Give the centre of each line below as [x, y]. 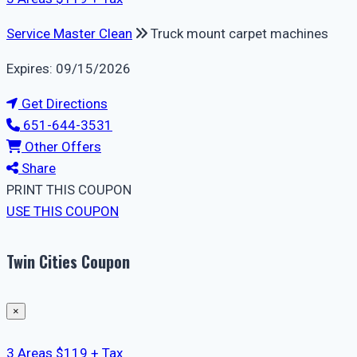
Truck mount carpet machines [239, 34]
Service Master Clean [69, 34]
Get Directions [63, 104]
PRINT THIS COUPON [69, 190]
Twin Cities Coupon [68, 261]
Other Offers [61, 147]
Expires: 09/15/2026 [69, 69]
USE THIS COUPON [63, 212]
